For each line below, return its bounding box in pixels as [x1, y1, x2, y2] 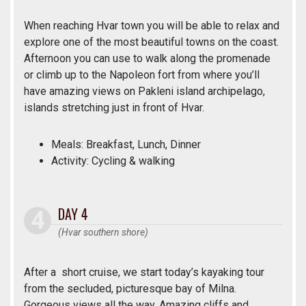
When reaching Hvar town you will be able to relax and [24, 19, 279, 33]
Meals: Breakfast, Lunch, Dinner [51, 138, 201, 152]
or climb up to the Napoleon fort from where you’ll [24, 68, 260, 82]
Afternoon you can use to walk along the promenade [24, 52, 270, 66]
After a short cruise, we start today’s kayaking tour [24, 266, 264, 279]
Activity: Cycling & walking [51, 154, 175, 168]
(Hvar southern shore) [58, 227, 148, 238]
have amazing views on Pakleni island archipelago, [24, 85, 265, 98]
